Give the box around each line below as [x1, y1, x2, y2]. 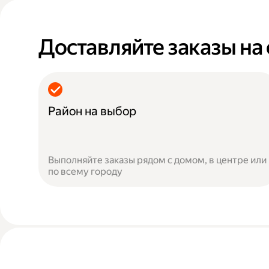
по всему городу [48, 166, 122, 177]
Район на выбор [48, 104, 136, 118]
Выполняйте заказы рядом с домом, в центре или [48, 154, 267, 166]
